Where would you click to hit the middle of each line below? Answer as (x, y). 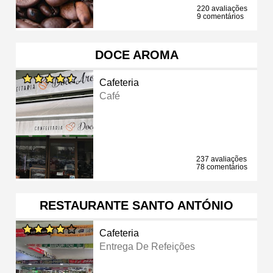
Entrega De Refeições (147, 246)
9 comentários (220, 16)
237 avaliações (222, 159)
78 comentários (222, 167)
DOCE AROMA (136, 55)
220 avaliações (222, 8)
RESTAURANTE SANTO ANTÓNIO (136, 205)
